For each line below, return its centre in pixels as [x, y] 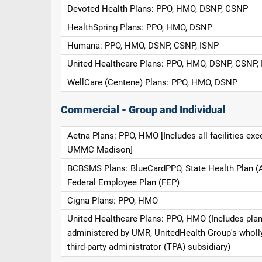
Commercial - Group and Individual [143, 110]
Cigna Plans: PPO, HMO [112, 200]
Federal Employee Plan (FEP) [123, 182]
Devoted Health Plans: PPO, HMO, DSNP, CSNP [157, 9]
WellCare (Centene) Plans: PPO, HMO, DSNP [152, 82]
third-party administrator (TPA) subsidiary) [149, 247]
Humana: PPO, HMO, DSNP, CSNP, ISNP [143, 45]
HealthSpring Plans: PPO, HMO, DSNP [139, 27]
